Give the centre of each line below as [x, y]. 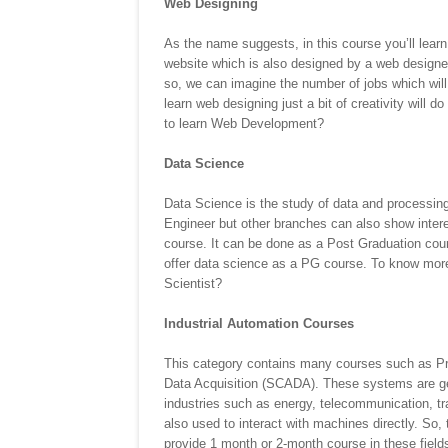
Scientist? [193, 284]
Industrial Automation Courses [259, 324]
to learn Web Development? [244, 124]
